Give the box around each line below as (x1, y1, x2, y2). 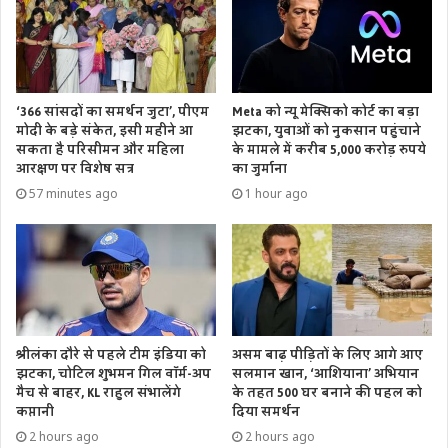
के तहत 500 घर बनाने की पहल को (232, 381, 422, 406)
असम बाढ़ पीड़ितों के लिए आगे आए (232, 343, 423, 368)
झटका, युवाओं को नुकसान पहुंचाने (232, 118, 421, 143)
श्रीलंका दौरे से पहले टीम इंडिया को (16, 343, 206, 368)
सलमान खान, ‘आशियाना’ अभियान (232, 362, 419, 387)
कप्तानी (16, 400, 54, 425)
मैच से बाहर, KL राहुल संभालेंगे (16, 381, 181, 406)
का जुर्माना (232, 156, 287, 181)
